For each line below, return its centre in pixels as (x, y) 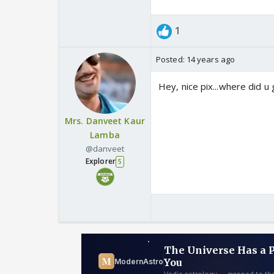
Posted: (171, 60)
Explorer (101, 161)
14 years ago (211, 60)
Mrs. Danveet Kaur (105, 121)
